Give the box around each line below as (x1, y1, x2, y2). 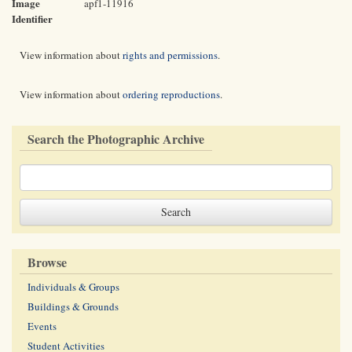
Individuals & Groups (27, 280, 119, 294)
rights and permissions (123, 48, 218, 62)
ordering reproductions (123, 87, 220, 101)
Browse (27, 253, 67, 271)
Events (27, 319, 57, 333)
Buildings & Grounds (27, 299, 119, 313)
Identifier (12, 11, 53, 26)
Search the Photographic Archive (27, 130, 204, 148)
